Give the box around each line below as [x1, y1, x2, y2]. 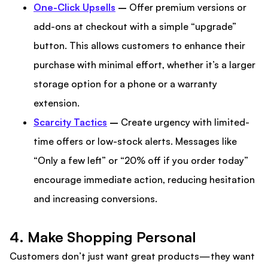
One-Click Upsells [33, 1, 115, 14]
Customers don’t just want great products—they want [10, 250, 255, 263]
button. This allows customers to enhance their [33, 39, 245, 52]
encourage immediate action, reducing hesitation [33, 173, 255, 186]
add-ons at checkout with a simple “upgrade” [33, 20, 236, 33]
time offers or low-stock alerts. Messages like [33, 135, 237, 148]
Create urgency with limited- [118, 116, 249, 129]
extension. [33, 97, 80, 109]
